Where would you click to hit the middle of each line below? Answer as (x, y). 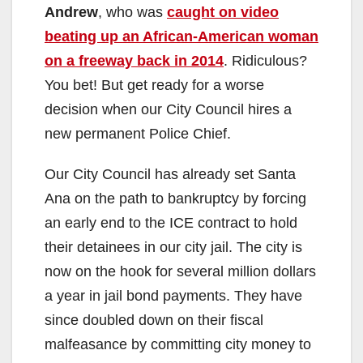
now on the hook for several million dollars (180, 272)
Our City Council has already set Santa (170, 175)
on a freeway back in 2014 (134, 61)
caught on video (223, 13)
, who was (132, 13)
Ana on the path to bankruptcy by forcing (175, 199)
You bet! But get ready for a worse (154, 85)
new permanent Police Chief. (138, 134)
